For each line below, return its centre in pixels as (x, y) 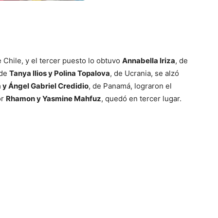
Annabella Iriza (149, 61)
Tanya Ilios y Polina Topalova (60, 73)
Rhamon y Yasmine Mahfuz (54, 99)
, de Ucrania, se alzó (145, 73)
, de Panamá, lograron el (130, 86)
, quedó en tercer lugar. (141, 99)
